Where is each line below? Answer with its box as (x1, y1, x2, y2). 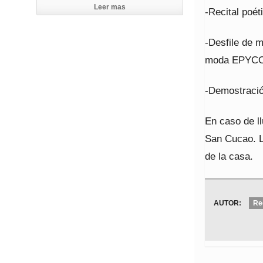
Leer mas (94, 3, 126, 12)
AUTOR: (214, 199, 241, 207)
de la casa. (205, 150, 253, 162)
